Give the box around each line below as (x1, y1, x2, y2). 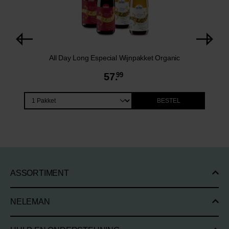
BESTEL (157, 97, 181, 105)
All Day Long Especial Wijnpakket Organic (49, 54, 180, 62)
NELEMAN (10, 197, 50, 207)
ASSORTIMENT (10, 169, 69, 178)
